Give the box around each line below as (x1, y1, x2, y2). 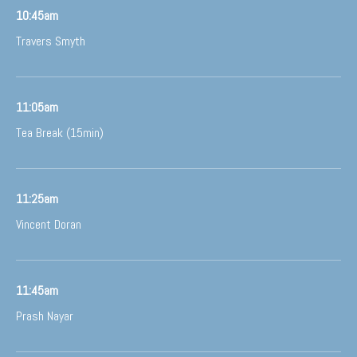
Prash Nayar (16, 308, 73, 324)
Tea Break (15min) (16, 124, 104, 141)
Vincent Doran (16, 216, 81, 233)
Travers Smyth (16, 33, 85, 49)
